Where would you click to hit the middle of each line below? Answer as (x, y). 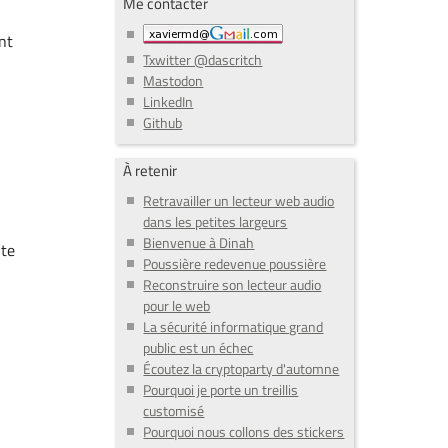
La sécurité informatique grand (233, 327)
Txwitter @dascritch (203, 59)
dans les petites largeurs (215, 222)
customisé (174, 411)
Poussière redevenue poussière (235, 264)
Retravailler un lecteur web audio (239, 201)
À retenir (150, 170)
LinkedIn (168, 101)
